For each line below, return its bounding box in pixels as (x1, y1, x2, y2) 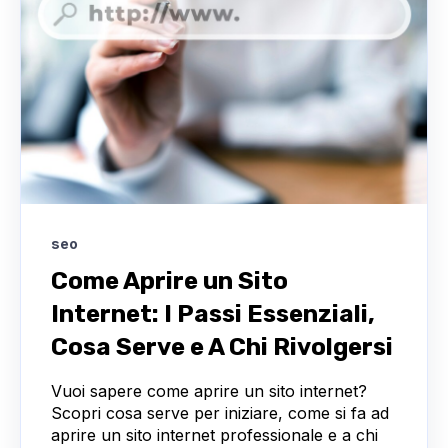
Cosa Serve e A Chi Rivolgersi (51, 332, 393, 361)
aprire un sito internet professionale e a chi (51, 424, 378, 445)
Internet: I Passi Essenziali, (51, 299, 375, 328)
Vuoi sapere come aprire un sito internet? (51, 380, 367, 401)
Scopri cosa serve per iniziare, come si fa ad (51, 402, 389, 423)
